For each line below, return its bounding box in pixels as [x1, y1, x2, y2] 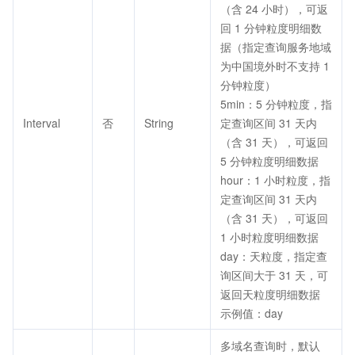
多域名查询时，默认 [220, 338, 320, 353]
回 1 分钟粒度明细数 [220, 20, 322, 36]
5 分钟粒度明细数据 [220, 153, 319, 169]
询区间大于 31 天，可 [220, 267, 328, 283]
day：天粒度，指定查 [220, 248, 327, 264]
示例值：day [220, 305, 283, 321]
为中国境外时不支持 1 [220, 58, 330, 74]
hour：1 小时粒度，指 [220, 172, 330, 188]
